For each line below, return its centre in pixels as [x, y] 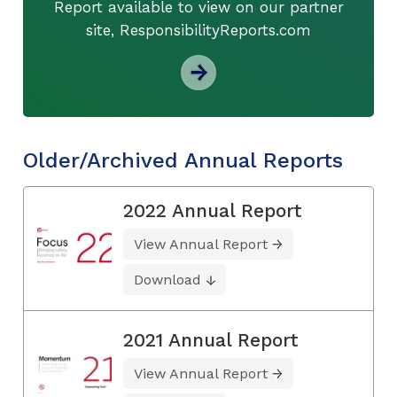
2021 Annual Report [211, 339]
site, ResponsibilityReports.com [198, 30]
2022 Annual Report [213, 210]
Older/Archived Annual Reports [183, 160]
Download [167, 279]
